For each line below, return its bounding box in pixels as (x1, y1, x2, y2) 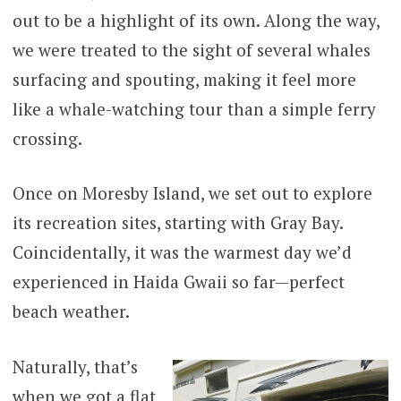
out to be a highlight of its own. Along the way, (12, 8, 380, 31)
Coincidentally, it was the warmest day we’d (12, 241, 352, 264)
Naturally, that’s (12, 354, 138, 378)
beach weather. (12, 300, 130, 323)
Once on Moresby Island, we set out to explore (12, 182, 372, 205)
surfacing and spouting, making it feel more (12, 67, 356, 90)
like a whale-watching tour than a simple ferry (12, 97, 376, 120)
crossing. (12, 126, 82, 149)
